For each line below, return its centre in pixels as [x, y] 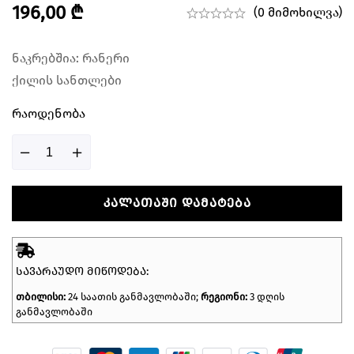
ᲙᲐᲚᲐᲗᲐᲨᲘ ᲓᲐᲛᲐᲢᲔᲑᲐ [177, 203]
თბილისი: [42, 297]
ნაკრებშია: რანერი [71, 58]
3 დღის [266, 297]
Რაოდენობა [49, 114]
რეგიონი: [224, 297]
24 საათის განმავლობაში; [134, 297]
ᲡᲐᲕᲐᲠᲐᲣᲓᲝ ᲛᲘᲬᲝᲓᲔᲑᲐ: [82, 272]
